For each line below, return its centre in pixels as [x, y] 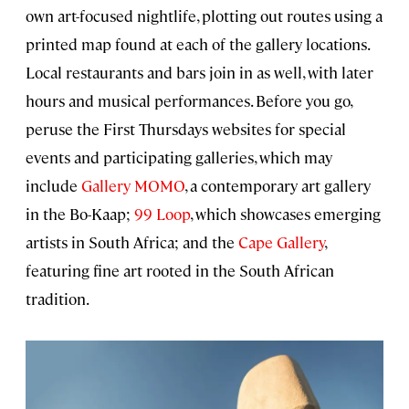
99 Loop [162, 213]
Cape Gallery [281, 241]
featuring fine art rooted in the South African [180, 270]
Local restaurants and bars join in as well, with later [199, 72]
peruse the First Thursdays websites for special [186, 128]
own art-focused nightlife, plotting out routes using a [204, 15]
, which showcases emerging [285, 213]
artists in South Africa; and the [132, 241]
